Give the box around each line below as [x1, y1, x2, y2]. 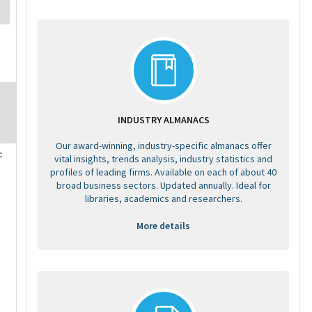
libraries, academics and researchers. [84, 192, 242, 205]
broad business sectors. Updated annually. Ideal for [56, 179, 271, 192]
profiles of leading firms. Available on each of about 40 [50, 166, 276, 178]
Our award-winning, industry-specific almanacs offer [55, 139, 272, 152]
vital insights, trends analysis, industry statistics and [54, 153, 272, 165]
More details [136, 219, 190, 232]
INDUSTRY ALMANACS [117, 114, 210, 126]
